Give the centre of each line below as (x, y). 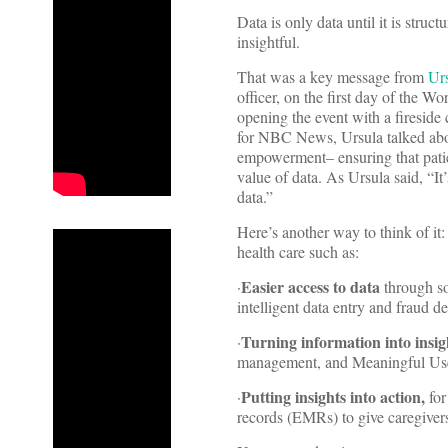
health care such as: (298, 252)
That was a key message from (332, 77)
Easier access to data (312, 287)
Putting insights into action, (333, 397)
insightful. (268, 42)
